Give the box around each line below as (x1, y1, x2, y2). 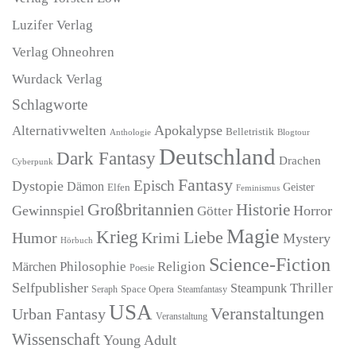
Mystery (283, 230, 331, 247)
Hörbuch (60, 235, 93, 246)
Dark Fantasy (56, 148, 156, 169)
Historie (236, 201, 290, 219)
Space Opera (121, 284, 174, 296)
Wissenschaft (12, 330, 100, 349)
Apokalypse (154, 122, 222, 139)
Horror (293, 203, 332, 219)
